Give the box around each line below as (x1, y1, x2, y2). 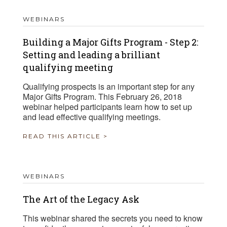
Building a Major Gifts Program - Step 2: (23, 36, 198, 49)
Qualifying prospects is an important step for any (23, 81, 195, 93)
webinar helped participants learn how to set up (23, 101, 192, 113)
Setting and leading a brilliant (23, 49, 160, 61)
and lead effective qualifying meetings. (23, 111, 161, 123)
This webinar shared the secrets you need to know (23, 212, 203, 224)
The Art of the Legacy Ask (23, 193, 139, 206)
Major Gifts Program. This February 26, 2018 (23, 91, 182, 103)
